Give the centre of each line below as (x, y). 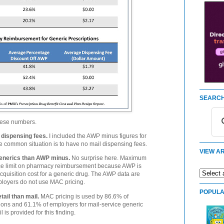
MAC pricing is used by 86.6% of (84, 196)
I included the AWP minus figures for (97, 136)
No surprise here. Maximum (108, 158)
